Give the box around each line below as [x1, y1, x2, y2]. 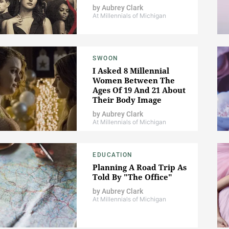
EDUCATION [93, 151, 133, 159]
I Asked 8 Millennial [93, 65, 169, 76]
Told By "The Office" [93, 172, 172, 182]
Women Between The [93, 75, 175, 86]
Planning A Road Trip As [93, 162, 187, 173]
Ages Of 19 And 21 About [93, 85, 186, 96]
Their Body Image [93, 95, 162, 105]
